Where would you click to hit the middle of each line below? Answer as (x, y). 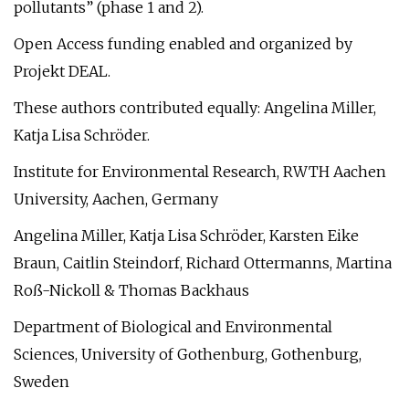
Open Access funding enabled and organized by (183, 44)
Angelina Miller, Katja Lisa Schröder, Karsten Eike (186, 236)
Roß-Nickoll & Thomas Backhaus (131, 290)
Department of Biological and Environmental (173, 327)
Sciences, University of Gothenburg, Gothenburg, (188, 354)
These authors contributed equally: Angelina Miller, (195, 108)
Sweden (42, 382)
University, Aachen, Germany (116, 199)
